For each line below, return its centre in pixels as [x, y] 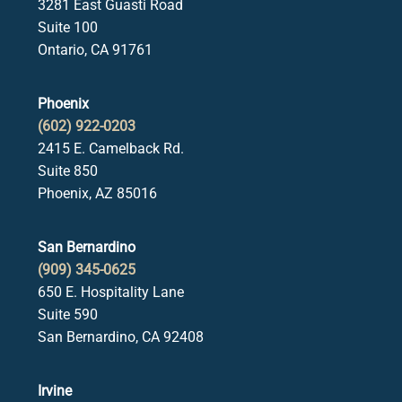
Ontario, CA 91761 [95, 49]
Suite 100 [68, 27]
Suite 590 [68, 314]
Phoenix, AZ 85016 [97, 193]
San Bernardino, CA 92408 [121, 336]
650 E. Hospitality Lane [111, 292]
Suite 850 [68, 170]
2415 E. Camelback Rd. [111, 148]
